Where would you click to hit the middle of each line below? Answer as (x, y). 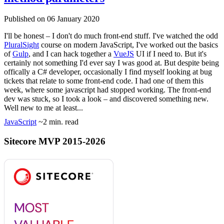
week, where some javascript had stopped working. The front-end (107, 90)
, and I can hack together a (71, 54)
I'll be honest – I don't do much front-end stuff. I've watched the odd (111, 36)
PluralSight (21, 45)
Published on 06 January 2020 (52, 19)
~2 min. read (58, 122)
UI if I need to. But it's (170, 54)
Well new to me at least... (43, 108)
